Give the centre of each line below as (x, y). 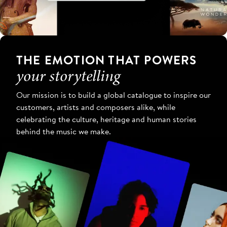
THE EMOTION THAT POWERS (107, 60)
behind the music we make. (64, 131)
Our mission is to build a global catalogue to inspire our (113, 95)
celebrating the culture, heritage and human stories (106, 119)
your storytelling (68, 76)
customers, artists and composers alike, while (96, 107)
